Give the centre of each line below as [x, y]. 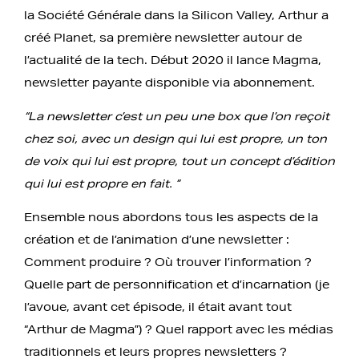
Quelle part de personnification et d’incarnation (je [177, 284]
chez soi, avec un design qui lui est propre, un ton [175, 138]
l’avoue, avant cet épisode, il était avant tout [158, 307]
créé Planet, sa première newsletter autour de [163, 37]
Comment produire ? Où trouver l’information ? [168, 262]
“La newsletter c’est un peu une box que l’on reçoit [177, 116]
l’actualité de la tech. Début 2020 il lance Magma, [173, 60]
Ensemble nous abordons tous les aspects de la [171, 217]
